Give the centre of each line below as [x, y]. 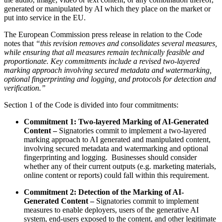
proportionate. [27, 61]
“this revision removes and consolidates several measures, [126, 44]
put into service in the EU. [45, 18]
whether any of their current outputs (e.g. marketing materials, [120, 166]
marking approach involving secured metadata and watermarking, [108, 70]
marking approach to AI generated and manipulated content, [117, 140]
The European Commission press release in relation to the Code [103, 35]
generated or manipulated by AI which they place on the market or [107, 9]
